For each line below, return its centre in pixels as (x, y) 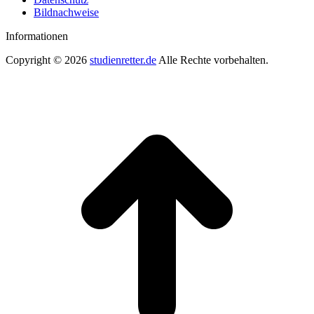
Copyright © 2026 (48, 60)
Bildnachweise (66, 13)
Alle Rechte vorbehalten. (212, 60)
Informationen (37, 36)
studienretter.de (123, 60)
